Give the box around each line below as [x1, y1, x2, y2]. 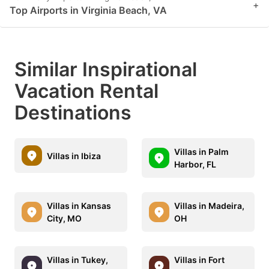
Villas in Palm [174, 147, 229, 157]
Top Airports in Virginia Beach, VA [10, 4, 167, 16]
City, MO [47, 213, 82, 223]
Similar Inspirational [14, 58, 197, 81]
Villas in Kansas [47, 201, 111, 211]
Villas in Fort [174, 255, 225, 265]
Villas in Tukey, [47, 255, 108, 265]
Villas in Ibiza [47, 150, 101, 161]
